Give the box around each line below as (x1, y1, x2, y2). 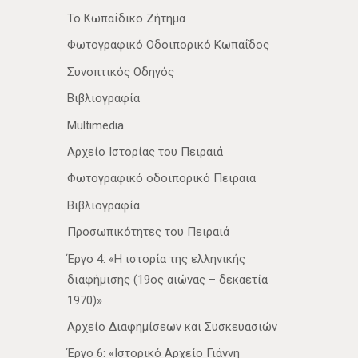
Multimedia (67, 117, 124, 133)
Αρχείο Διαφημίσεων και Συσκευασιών (67, 320, 277, 335)
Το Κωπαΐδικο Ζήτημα (67, 10, 185, 26)
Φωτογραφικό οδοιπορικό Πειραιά (67, 171, 256, 186)
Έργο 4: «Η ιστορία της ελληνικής (67, 251, 245, 266)
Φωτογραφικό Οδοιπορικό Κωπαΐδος (67, 38, 269, 53)
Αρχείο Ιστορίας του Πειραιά (67, 144, 223, 159)
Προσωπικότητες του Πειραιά (67, 225, 229, 240)
